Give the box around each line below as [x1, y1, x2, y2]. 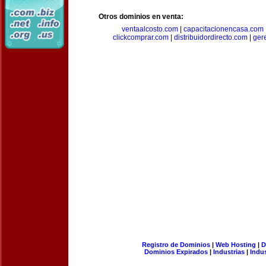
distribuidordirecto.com [173, 33, 248, 42]
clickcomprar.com [112, 33, 169, 42]
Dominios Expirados [144, 248, 208, 255]
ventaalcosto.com [122, 25, 178, 33]
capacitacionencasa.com [183, 25, 264, 33]
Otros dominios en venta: [99, 12, 183, 21]
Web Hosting [215, 241, 256, 248]
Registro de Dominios [141, 241, 210, 248]
